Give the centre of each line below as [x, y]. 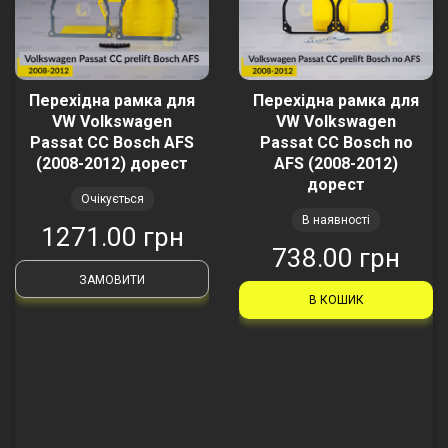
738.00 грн [336, 258]
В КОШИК [336, 300]
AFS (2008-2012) [336, 164]
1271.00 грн [112, 237]
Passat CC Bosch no [336, 143]
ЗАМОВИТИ [112, 280]
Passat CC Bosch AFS [112, 143]
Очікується [112, 199]
